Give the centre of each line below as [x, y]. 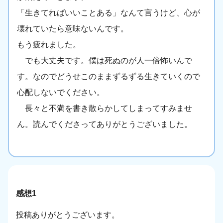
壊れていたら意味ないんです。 [73, 29]
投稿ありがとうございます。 [68, 215]
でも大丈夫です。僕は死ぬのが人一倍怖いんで [105, 61]
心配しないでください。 [61, 93]
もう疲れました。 [49, 45]
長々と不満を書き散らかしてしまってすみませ [105, 109]
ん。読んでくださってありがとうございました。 [105, 124]
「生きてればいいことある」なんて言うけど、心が [109, 13]
